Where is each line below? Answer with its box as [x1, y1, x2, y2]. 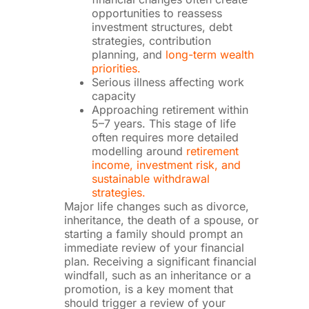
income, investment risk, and [91, 157, 241, 172]
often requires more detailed [91, 130, 239, 144]
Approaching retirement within [91, 102, 248, 117]
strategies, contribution [91, 33, 211, 48]
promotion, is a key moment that [63, 281, 233, 296]
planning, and [91, 47, 166, 61]
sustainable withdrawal [91, 171, 210, 186]
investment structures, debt [91, 19, 232, 34]
